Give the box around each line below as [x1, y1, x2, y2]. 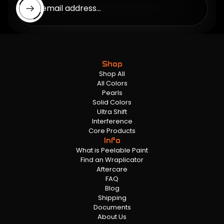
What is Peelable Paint [76, 145, 148, 155]
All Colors [96, 78, 127, 88]
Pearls [101, 87, 122, 97]
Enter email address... [18, 2, 101, 14]
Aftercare [96, 164, 127, 174]
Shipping [97, 192, 126, 202]
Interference [91, 116, 132, 126]
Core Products [88, 125, 135, 135]
